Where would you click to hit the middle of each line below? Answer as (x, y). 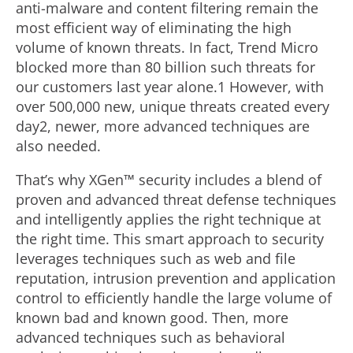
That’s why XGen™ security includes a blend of (169, 180)
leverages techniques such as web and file (156, 258)
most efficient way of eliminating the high (154, 28)
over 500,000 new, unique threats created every (173, 106)
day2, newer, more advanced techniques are (163, 126)
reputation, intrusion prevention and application (176, 278)
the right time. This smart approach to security (170, 239)
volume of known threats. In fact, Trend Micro (167, 47)
